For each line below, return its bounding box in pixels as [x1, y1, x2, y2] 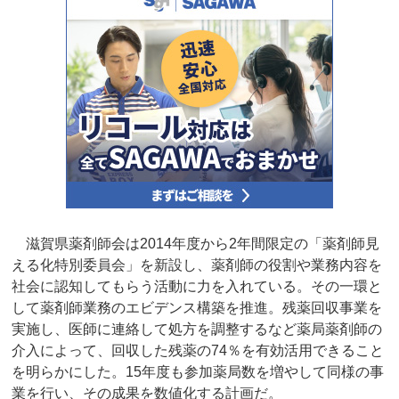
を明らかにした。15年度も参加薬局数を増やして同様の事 [12, 364, 385, 380]
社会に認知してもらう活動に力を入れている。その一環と [12, 279, 383, 295]
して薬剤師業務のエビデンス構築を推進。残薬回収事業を [12, 300, 383, 316]
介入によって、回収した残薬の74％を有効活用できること [12, 343, 385, 359]
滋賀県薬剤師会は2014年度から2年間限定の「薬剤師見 [12, 236, 380, 252]
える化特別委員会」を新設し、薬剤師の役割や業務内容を [12, 257, 383, 273]
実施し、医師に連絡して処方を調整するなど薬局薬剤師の [12, 322, 383, 338]
